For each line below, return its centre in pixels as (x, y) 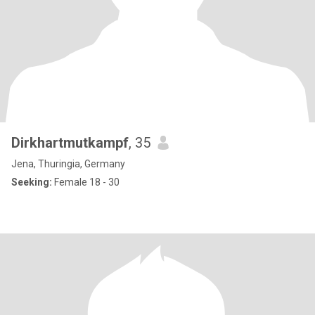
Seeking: (32, 182)
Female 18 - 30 (86, 182)
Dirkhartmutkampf (70, 143)
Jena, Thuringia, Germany (68, 164)
